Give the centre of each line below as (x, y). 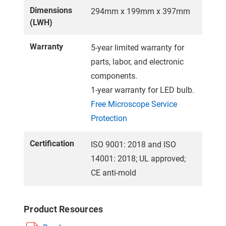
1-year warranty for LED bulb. (143, 90)
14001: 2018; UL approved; (138, 158)
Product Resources (64, 209)
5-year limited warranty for (137, 47)
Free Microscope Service (134, 104)
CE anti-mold (114, 173)
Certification (52, 143)
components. (114, 76)
